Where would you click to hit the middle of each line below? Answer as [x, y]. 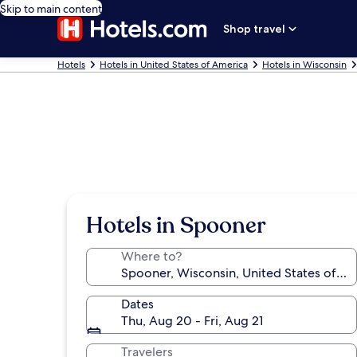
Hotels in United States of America [174, 65]
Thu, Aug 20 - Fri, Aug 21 [192, 321]
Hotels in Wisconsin [304, 65]
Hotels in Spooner [176, 226]
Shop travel [255, 29]
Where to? [151, 256]
